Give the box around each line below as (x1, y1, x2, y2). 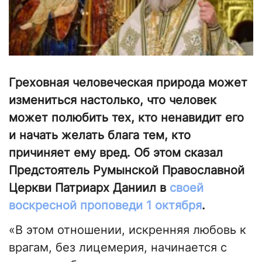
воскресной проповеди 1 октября (9, 198, 202, 213)
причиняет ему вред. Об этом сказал (9, 146, 223, 160)
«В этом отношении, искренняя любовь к (9, 223, 246, 237)
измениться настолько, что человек (9, 93, 216, 108)
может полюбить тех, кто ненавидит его (9, 111, 244, 125)
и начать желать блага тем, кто (9, 128, 191, 143)
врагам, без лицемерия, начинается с (9, 240, 227, 255)
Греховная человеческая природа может (9, 75, 247, 90)
